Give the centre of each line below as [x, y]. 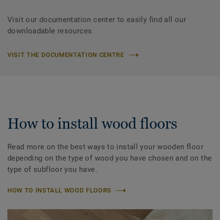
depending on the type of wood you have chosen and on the [110, 158]
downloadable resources [50, 31]
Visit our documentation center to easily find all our [97, 20]
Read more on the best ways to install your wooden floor [105, 147]
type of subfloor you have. [52, 170]
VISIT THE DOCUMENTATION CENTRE [66, 55]
